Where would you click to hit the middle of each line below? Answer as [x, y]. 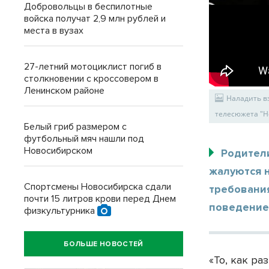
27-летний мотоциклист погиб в [93, 67]
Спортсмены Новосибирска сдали [98, 187]
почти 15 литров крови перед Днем [100, 199]
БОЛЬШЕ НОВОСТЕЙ [104, 244]
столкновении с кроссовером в [91, 79]
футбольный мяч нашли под [84, 139]
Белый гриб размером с [75, 127]
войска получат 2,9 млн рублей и [95, 19]
